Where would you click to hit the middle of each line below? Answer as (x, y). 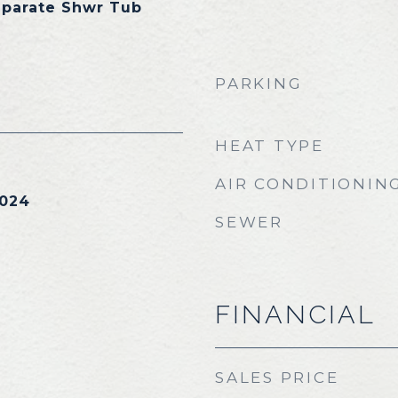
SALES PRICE (277, 378)
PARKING (259, 84)
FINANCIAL (295, 314)
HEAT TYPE (270, 146)
